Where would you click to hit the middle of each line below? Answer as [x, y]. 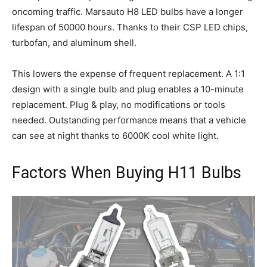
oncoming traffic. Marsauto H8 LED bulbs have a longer [128, 11]
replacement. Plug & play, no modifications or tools [119, 104]
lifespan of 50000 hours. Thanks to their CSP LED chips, [130, 27]
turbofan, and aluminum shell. [74, 42]
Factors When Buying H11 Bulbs [127, 173]
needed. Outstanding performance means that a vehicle [129, 120]
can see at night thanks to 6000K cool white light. [115, 135]
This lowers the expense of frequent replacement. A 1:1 [128, 73]
